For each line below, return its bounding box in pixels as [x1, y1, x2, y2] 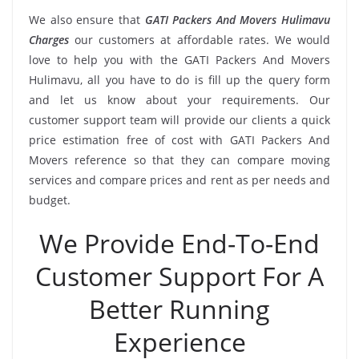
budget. [29, 192, 71, 208]
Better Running [89, 291, 270, 326]
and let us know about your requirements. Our [29, 91, 330, 107]
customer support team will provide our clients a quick [29, 111, 330, 127]
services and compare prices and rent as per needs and [29, 171, 330, 188]
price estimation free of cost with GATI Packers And [29, 131, 330, 147]
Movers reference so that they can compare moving [29, 151, 330, 167]
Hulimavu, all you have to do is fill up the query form [29, 71, 330, 87]
